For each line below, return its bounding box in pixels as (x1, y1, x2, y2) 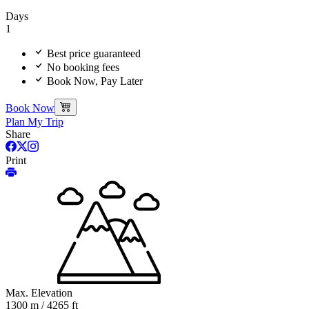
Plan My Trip (6, 116, 63, 128)
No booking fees (44, 61, 119, 74)
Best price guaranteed (44, 48, 141, 60)
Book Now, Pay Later (44, 75, 143, 88)
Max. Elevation (6, 287, 72, 299)
